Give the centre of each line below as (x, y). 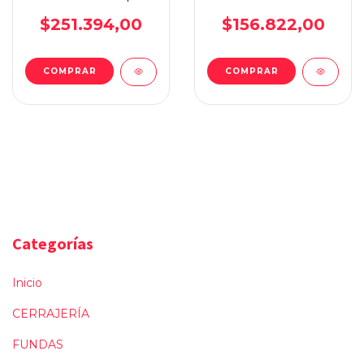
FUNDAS (38, 344)
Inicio (27, 282)
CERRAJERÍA (51, 313)
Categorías (53, 243)
